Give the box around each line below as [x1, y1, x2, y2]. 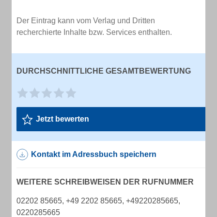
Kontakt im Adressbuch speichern [31, 150, 156, 158]
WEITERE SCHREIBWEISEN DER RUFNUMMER [16, 178, 194, 186]
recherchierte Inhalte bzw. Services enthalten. [16, 28, 172, 36]
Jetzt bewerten [36, 115, 89, 123]
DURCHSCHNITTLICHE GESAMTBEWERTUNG [16, 67, 191, 75]
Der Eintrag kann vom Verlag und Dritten [16, 16, 155, 25]
